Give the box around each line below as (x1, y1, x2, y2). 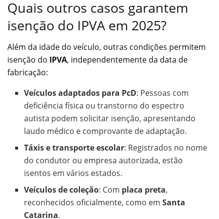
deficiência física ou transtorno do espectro (24, 100, 185, 111)
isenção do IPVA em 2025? (7, 16, 167, 34)
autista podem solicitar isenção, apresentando (24, 113, 196, 124)
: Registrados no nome (124, 142, 208, 153)
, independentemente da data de (67, 54, 188, 66)
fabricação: (7, 67, 48, 78)
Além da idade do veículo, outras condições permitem (7, 42, 206, 53)
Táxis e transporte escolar (24, 142, 125, 153)
